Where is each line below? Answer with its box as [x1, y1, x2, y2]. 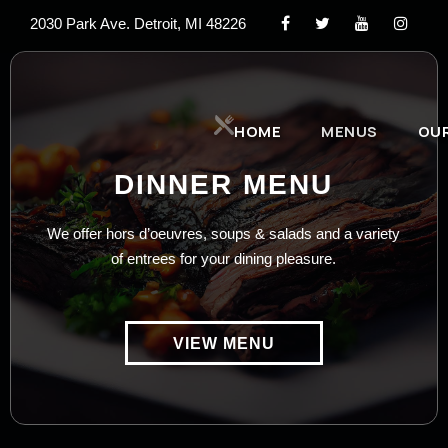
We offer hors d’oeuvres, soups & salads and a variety [47, 225, 401, 242]
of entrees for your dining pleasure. [111, 250, 337, 267]
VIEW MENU [172, 335, 275, 353]
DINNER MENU [114, 169, 334, 200]
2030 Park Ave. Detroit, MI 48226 [30, 15, 246, 32]
